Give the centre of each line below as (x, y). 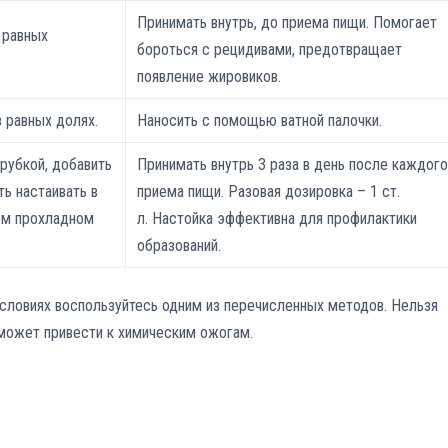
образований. (179, 246)
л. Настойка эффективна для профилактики (277, 219)
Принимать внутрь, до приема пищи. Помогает (287, 23)
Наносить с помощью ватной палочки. (260, 121)
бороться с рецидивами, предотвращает (270, 50)
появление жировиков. (209, 77)
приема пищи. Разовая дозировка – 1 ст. (269, 192)
